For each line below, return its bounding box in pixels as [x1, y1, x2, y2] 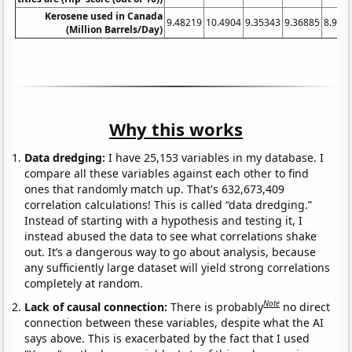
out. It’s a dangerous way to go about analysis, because [24, 244, 317, 260]
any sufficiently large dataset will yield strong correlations [24, 260, 331, 276]
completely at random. [24, 276, 144, 291]
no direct [283, 299, 331, 314]
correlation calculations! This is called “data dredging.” [24, 197, 313, 213]
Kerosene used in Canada [45, 9, 163, 24]
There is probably [170, 299, 264, 314]
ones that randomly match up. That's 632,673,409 [24, 181, 285, 197]
